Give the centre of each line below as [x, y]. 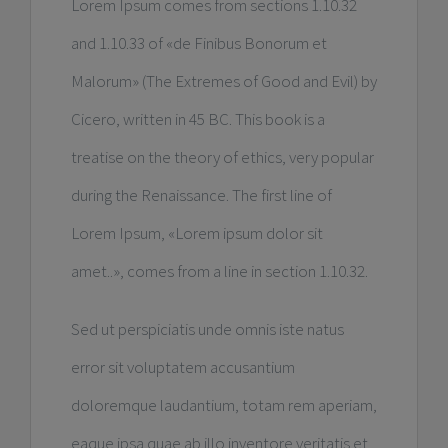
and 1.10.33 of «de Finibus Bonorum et [198, 42]
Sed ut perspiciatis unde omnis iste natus [207, 328]
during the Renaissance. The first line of [201, 194]
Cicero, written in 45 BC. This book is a [197, 118]
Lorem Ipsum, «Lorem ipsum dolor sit [196, 232]
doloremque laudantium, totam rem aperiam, [223, 404]
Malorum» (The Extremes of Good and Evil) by [223, 80]
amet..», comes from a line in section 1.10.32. [219, 270]
